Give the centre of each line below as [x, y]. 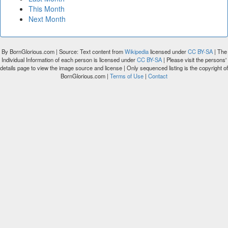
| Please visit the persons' [194, 60]
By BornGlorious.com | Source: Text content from [63, 52]
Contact [158, 76]
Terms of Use [127, 76]
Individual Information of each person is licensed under [69, 60]
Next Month [47, 19]
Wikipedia [136, 52]
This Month [47, 9]
